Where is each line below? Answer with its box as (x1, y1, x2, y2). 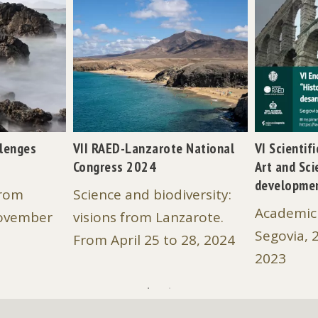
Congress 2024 (72, 158, 157, 177)
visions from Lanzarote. (72, 208, 224, 227)
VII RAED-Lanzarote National (72, 139, 235, 158)
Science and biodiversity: (72, 185, 231, 204)
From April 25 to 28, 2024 (72, 231, 235, 250)
